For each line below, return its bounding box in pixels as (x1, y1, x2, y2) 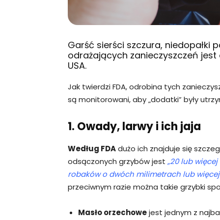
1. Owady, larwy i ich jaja (68, 118, 201, 134)
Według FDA (68, 143, 116, 154)
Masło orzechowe (78, 207, 147, 218)
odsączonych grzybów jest (68, 156, 167, 166)
